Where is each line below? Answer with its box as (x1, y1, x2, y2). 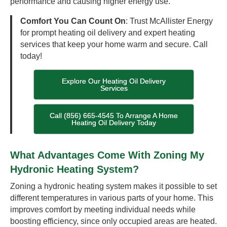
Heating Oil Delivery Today (71, 118, 157, 127)
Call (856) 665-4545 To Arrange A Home (50, 111, 178, 120)
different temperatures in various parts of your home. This (10, 193, 213, 202)
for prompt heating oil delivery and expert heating (20, 28, 195, 37)
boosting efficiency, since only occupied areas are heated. (10, 216, 217, 225)
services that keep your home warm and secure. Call (20, 40, 208, 49)
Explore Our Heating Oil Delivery (62, 77, 166, 85)
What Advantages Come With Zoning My (10, 149, 204, 161)
